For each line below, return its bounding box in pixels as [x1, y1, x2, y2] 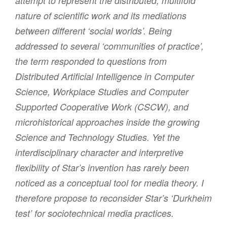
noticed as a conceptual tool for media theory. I [15, 176, 204, 189]
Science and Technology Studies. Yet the [15, 131, 180, 143]
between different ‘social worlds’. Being [15, 24, 172, 37]
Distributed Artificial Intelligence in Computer [15, 70, 194, 83]
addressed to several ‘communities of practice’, [15, 40, 204, 52]
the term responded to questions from [15, 55, 167, 67]
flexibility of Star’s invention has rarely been [15, 161, 189, 174]
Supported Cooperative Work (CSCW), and [15, 100, 188, 113]
